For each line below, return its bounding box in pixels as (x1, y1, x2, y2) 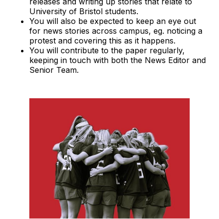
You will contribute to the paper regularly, (29, 45, 185, 56)
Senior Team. (29, 65, 79, 75)
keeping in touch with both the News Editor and (29, 55, 206, 66)
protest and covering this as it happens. (29, 36, 175, 46)
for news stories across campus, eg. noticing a (29, 26, 202, 36)
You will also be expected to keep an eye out (29, 16, 196, 26)
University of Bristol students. (29, 6, 138, 17)
